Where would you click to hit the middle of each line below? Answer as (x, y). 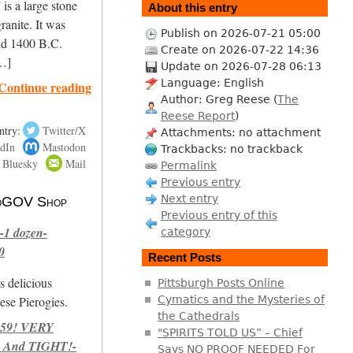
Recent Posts (184, 258)
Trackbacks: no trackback (231, 149)
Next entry (189, 198)
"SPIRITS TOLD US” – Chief (230, 332)
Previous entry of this (219, 215)
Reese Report (197, 115)
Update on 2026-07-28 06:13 (241, 66)
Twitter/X (64, 130)
